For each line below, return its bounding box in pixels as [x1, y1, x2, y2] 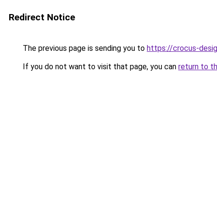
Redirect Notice [9, 12, 75, 23]
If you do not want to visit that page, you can [21, 62, 178, 71]
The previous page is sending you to [21, 44, 147, 53]
